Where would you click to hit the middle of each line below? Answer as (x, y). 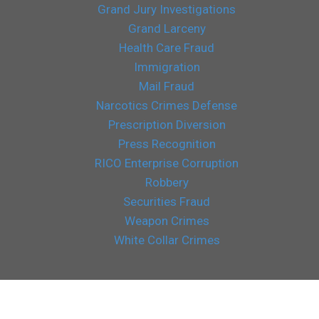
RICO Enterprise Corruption (167, 163)
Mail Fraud (167, 86)
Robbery (167, 182)
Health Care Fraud (167, 47)
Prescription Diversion (167, 124)
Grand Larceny (167, 28)
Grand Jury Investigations (167, 9)
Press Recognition (167, 143)
